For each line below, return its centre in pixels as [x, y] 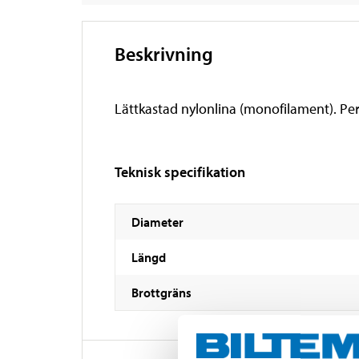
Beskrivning [164, 53]
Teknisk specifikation [180, 171]
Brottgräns [161, 292]
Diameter [157, 222]
